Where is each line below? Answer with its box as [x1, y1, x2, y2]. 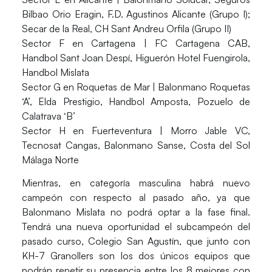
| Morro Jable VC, [159, 124, 251, 137]
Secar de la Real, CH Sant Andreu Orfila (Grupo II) [21, 22, 231, 35]
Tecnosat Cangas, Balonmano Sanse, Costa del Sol [21, 138, 251, 151]
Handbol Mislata [21, 66, 89, 78]
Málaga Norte [21, 153, 79, 166]
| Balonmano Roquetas [152, 80, 251, 93]
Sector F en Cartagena [21, 36, 136, 49]
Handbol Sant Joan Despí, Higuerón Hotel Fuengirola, [21, 51, 251, 64]
